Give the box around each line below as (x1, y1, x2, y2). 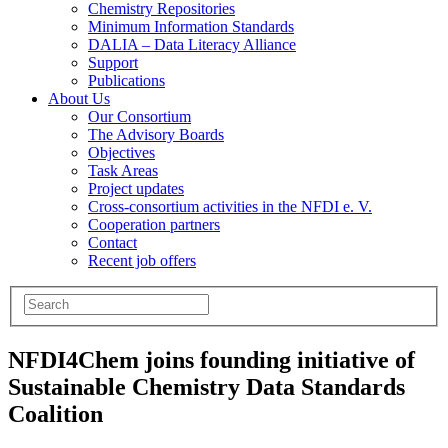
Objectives (88, 144, 155, 162)
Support (88, 54, 138, 72)
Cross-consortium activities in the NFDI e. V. (88, 198, 372, 216)
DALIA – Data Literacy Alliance (88, 36, 296, 54)
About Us (48, 90, 110, 108)
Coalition (8, 400, 103, 427)
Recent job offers (88, 252, 196, 270)
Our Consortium (88, 108, 191, 126)
